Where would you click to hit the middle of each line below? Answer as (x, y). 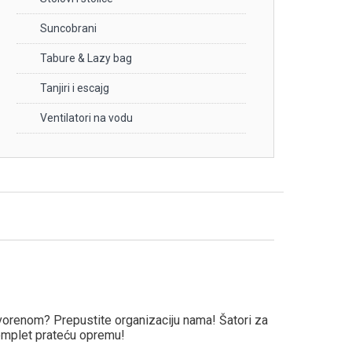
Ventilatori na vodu (86, 117)
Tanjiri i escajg (74, 88)
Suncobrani (68, 28)
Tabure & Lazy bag (86, 58)
